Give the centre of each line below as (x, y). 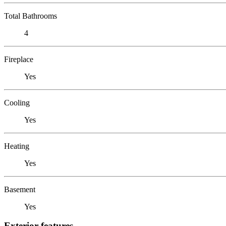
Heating (17, 146)
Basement (20, 189)
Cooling (17, 102)
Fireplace (19, 59)
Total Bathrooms (31, 16)
